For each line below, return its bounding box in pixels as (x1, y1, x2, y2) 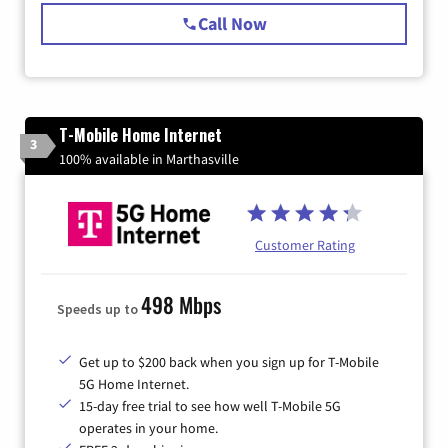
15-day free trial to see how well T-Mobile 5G (79, 396, 341, 415)
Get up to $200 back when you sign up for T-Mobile (79, 352, 379, 371)
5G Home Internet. (79, 374, 189, 393)
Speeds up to (57, 299, 141, 318)
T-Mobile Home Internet (59, 122, 222, 147)
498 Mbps (141, 288, 221, 320)
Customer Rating (255, 236, 355, 255)
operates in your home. (79, 418, 218, 437)
